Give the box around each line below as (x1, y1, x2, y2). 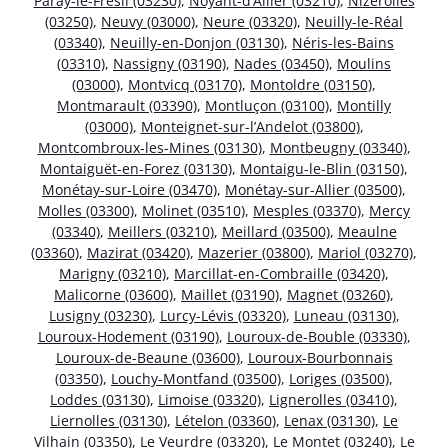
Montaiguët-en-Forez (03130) (40, 159, 232, 179)
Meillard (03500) (221, 222, 330, 242)
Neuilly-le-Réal (305, 12, 403, 32)
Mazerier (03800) (198, 243, 310, 263)
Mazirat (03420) (87, 243, 190, 263)
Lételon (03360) (175, 411, 276, 431)
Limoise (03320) (158, 390, 261, 410)
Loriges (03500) (289, 369, 389, 389)
